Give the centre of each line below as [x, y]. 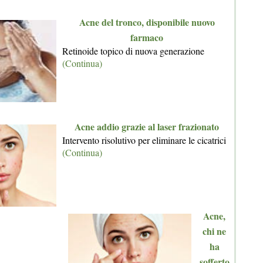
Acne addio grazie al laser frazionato [147, 127]
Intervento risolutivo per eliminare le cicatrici [144, 140]
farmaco [147, 38]
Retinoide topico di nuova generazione [133, 51]
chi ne [214, 231]
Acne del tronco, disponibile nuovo [147, 22]
